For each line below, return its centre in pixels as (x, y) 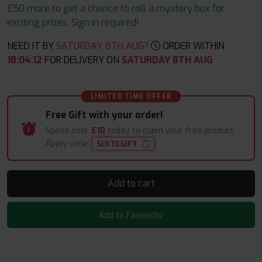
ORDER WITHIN (192, 46)
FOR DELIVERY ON (80, 60)
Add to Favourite (131, 216)
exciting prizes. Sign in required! (73, 23)
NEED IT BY (30, 46)
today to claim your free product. (170, 131)
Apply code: (69, 144)
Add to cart (146, 184)
